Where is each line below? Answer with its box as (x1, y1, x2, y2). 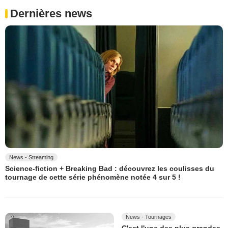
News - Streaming (9, 154, 53, 161)
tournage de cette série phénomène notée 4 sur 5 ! (5, 173, 181, 182)
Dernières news (10, 7, 92, 20)
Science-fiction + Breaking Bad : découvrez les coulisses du (5, 164, 214, 173)
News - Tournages (126, 213, 172, 220)
